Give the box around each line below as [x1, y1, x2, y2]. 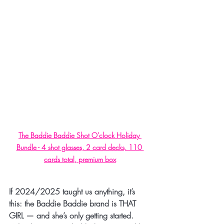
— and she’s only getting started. [23, 209, 133, 221]
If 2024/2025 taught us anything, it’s [9, 185, 137, 197]
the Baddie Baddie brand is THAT [24, 197, 138, 209]
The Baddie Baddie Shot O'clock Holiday [18, 130, 141, 140]
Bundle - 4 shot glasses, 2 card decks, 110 [16, 142, 144, 152]
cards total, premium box [44, 154, 116, 164]
